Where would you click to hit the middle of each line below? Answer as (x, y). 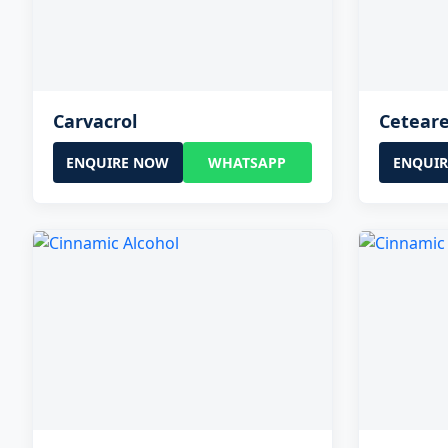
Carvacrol (95, 120)
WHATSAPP (247, 162)
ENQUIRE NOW (118, 162)
